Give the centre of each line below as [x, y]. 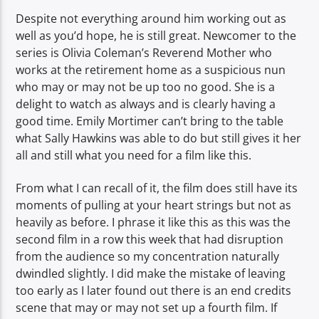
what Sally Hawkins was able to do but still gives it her [159, 138]
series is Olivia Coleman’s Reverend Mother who [144, 53]
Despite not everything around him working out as [151, 19]
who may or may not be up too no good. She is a [146, 87]
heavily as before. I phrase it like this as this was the [153, 223]
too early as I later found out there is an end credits [154, 291]
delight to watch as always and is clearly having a [146, 104]
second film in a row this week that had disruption [150, 240]
